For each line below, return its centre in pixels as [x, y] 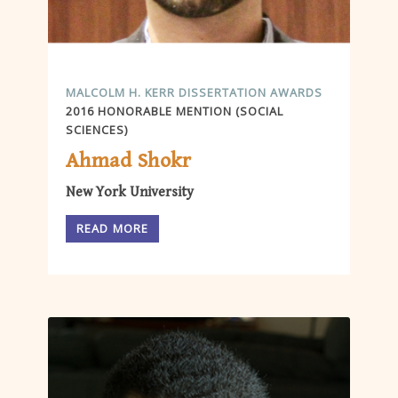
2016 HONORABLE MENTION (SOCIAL [175, 111]
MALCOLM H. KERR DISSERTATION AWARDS [194, 92]
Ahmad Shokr [129, 160]
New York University [130, 192]
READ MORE [113, 228]
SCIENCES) [97, 129]
